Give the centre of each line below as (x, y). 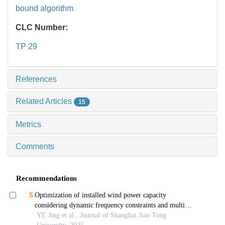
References (36, 79)
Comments (35, 147)
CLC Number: (43, 28)
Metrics (28, 125)
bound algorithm (44, 9)
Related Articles (45, 101)
